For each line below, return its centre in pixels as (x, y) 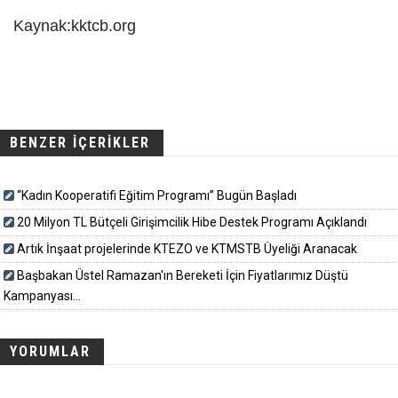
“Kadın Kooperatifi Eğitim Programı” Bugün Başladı (157, 196)
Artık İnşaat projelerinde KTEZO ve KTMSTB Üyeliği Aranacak (187, 249)
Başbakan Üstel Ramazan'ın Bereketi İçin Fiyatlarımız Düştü (183, 276)
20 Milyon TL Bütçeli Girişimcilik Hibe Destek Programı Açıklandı (192, 223)
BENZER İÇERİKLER (80, 143)
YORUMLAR (50, 352)
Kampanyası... (42, 296)
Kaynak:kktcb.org (75, 26)
